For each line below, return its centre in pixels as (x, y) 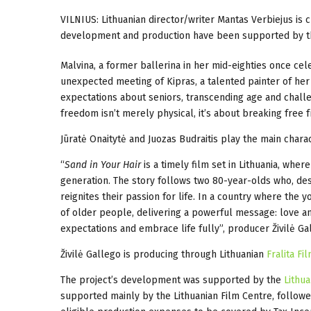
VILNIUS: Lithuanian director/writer (139, 19)
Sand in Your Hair (103, 165)
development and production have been (151, 35)
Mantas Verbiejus (257, 19)
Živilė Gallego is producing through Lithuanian (163, 254)
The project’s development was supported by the (172, 280)
